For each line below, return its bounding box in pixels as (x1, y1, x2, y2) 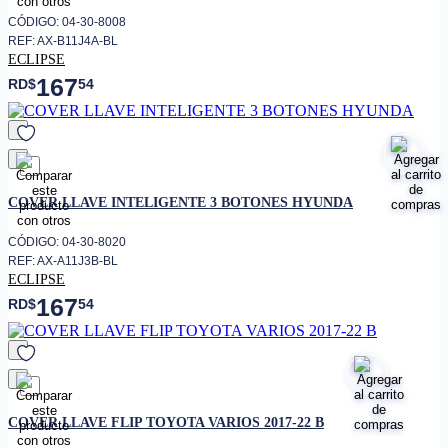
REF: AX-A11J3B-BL (8, 253, 118, 268)
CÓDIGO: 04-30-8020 (8, 234, 126, 249)
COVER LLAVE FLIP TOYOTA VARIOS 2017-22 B (8, 413, 324, 430)
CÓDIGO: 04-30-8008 (8, 15, 126, 30)
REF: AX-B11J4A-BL (8, 34, 118, 49)
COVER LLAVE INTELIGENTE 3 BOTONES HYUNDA (8, 194, 353, 211)
